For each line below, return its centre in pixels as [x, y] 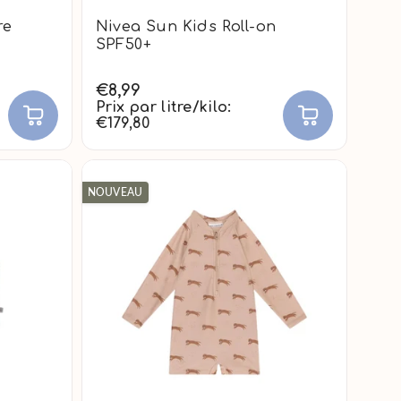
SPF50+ [123, 44]
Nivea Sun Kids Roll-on [186, 26]
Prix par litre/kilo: [163, 107]
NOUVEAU [115, 192]
